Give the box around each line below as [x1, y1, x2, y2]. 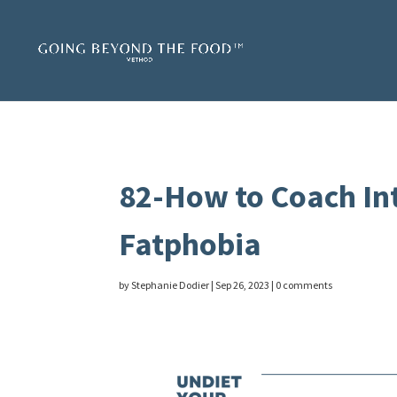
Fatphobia [119, 223, 262, 264]
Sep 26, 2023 [215, 277, 270, 292]
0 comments [276, 277, 333, 292]
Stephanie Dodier [131, 277, 210, 292]
